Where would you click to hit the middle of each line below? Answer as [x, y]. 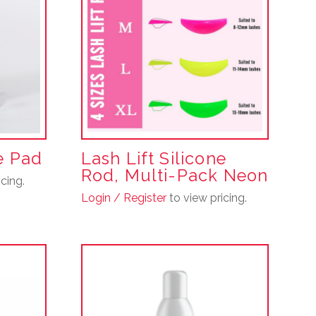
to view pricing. [206, 197]
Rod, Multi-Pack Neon [175, 175]
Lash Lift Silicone [153, 158]
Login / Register [123, 197]
